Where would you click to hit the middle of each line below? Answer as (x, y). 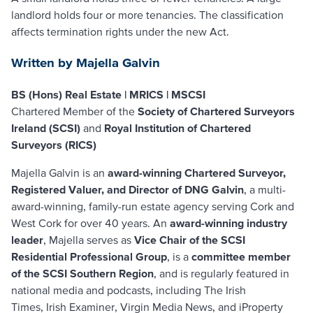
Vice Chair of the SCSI (190, 239)
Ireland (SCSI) (46, 128)
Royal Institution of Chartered (177, 128)
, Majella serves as (89, 239)
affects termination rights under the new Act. (120, 32)
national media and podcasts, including (108, 290)
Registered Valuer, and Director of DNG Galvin (128, 189)
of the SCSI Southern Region (82, 273)
